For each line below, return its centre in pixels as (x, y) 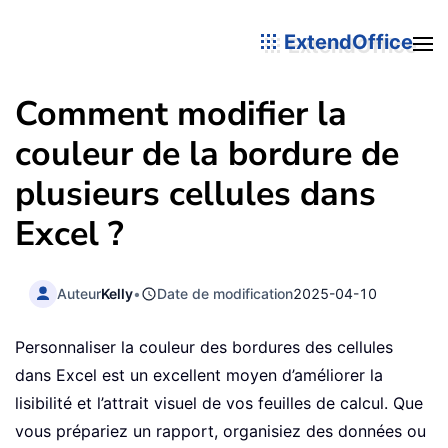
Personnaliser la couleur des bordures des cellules (204, 347)
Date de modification (225, 293)
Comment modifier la (181, 114)
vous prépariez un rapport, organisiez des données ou (220, 431)
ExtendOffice (346, 41)
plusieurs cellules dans (195, 194)
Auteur (79, 293)
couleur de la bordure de (207, 154)
